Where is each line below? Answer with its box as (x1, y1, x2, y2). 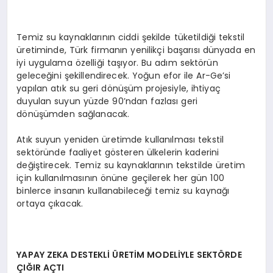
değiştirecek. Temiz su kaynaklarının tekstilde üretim (16, 159, 245, 172)
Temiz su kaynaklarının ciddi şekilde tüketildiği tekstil (16, 31, 245, 44)
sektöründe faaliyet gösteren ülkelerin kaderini (16, 146, 219, 159)
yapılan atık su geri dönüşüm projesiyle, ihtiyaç (16, 82, 221, 95)
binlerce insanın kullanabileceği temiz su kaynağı (16, 185, 230, 197)
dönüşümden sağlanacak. (16, 108, 130, 121)
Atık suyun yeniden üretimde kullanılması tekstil (16, 133, 224, 146)
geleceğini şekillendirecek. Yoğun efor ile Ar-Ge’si (16, 69, 231, 82)
